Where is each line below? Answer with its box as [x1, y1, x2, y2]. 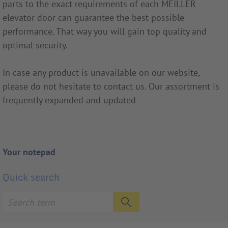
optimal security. [3, 39, 68, 51]
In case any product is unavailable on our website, [3, 67, 199, 79]
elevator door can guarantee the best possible [3, 12, 184, 24]
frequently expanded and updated [3, 94, 136, 106]
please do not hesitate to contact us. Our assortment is [3, 80, 219, 93]
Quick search [3, 169, 60, 185]
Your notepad [3, 146, 55, 158]
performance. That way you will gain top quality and [3, 25, 207, 38]
